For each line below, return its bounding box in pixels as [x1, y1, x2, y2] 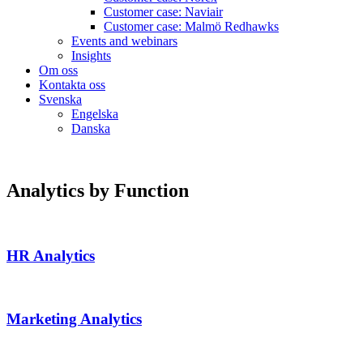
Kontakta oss [39, 77, 105, 92]
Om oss [39, 62, 78, 77]
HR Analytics [6, 247, 95, 265]
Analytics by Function [6, 179, 189, 201]
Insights [71, 48, 111, 62]
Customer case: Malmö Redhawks [104, 19, 279, 33]
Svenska [39, 92, 82, 106]
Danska [71, 121, 110, 135]
